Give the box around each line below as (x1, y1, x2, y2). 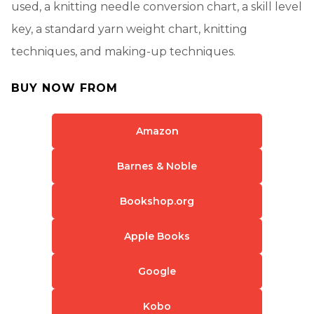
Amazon (135, 124, 179, 137)
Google (138, 264, 176, 278)
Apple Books (124, 229, 190, 243)
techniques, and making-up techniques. (11, 44, 235, 58)
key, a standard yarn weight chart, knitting (11, 22, 247, 36)
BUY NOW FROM (11, 81, 118, 95)
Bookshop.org (120, 194, 194, 207)
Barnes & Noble (117, 159, 197, 172)
